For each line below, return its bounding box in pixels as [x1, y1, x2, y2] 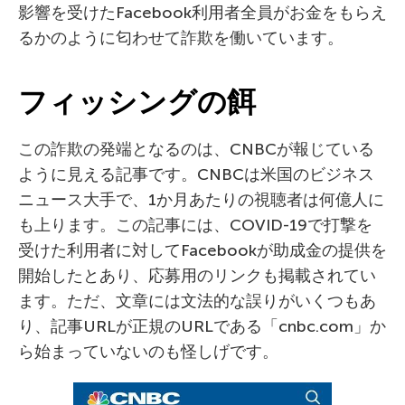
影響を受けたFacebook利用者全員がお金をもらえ [18, 2, 387, 23]
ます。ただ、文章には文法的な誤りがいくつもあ [18, 290, 376, 311]
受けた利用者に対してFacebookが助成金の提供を [18, 240, 387, 260]
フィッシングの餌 [18, 84, 256, 119]
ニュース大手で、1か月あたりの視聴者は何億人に [18, 189, 384, 210]
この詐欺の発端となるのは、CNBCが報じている [18, 138, 374, 159]
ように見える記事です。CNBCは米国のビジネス [18, 164, 374, 184]
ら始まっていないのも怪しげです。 [18, 341, 278, 362]
